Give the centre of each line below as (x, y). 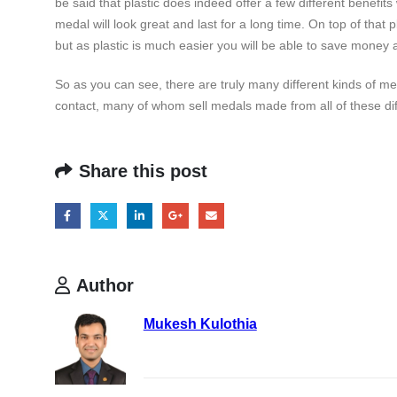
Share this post (143, 171)
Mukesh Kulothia (200, 323)
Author (105, 285)
